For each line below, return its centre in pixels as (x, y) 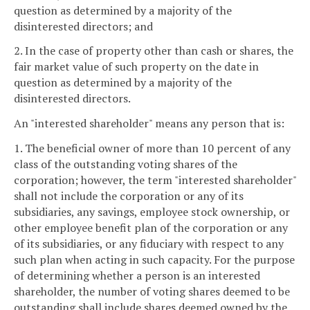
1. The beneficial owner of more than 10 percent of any (152, 148)
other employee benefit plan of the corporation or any (151, 228)
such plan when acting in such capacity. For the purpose (154, 260)
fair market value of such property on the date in (136, 67)
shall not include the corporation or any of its (129, 196)
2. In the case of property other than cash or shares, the (154, 51)
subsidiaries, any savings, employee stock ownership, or (152, 212)
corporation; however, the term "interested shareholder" (155, 180)
